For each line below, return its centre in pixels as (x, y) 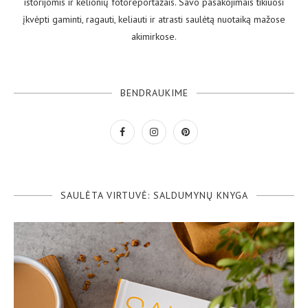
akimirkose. (154, 36)
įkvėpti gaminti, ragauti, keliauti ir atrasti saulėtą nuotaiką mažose (154, 19)
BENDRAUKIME (154, 92)
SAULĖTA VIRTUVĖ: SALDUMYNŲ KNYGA (154, 195)
